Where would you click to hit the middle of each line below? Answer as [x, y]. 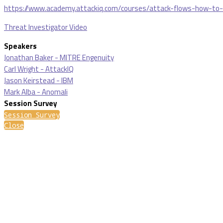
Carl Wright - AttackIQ [39, 69]
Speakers [20, 46]
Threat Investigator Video [46, 27]
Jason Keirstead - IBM [39, 80]
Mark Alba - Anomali [36, 92]
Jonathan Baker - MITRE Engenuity [59, 57]
